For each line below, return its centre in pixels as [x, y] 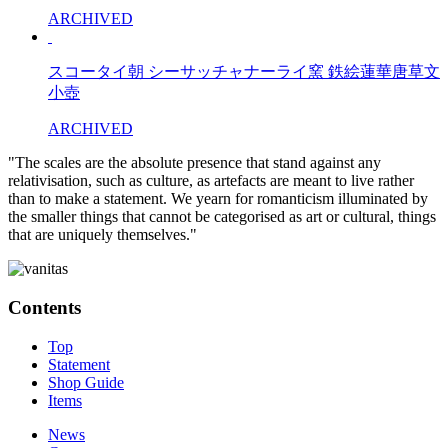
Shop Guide [86, 382]
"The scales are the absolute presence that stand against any [194, 163]
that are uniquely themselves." [102, 235]
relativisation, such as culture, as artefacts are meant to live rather [211, 181]
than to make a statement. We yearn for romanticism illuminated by [218, 199]
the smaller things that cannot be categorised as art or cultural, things [222, 217]
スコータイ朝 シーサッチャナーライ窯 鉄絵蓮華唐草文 [244, 72]
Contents [44, 308]
